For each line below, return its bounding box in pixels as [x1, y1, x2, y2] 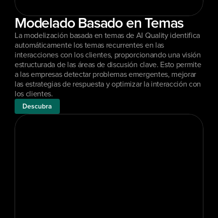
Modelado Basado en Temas [15, 16, 184, 31]
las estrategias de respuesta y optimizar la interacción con [15, 80, 201, 88]
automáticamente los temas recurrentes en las [15, 41, 164, 49]
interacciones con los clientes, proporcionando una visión [15, 51, 201, 59]
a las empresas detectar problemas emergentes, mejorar [15, 71, 197, 78]
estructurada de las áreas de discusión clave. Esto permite [15, 61, 201, 69]
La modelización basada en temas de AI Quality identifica [15, 32, 200, 39]
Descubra [22, 103, 52, 110]
